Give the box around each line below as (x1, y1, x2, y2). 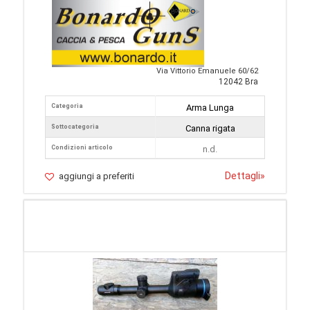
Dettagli (225, 170, 260, 182)
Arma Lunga (186, 102, 234, 113)
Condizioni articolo (51, 144, 113, 152)
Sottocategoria (51, 123, 99, 131)
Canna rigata (185, 123, 235, 134)
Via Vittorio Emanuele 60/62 (156, 66, 258, 76)
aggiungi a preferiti (59, 171, 134, 182)
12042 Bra (219, 77, 258, 87)
